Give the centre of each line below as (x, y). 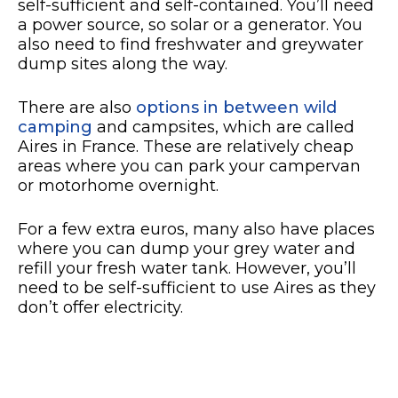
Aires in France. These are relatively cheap (186, 147)
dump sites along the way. (123, 64)
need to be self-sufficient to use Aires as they (197, 288)
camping (55, 127)
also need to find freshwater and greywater (191, 45)
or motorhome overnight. (118, 186)
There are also (77, 108)
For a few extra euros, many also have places (196, 230)
